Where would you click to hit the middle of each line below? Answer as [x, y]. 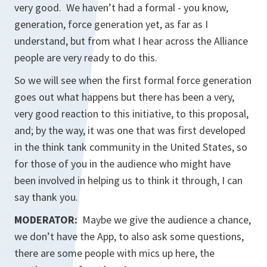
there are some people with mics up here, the [114, 253]
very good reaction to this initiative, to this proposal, [131, 114]
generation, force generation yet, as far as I [111, 24]
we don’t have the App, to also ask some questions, [129, 236]
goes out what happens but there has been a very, [124, 97]
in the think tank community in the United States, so [131, 147]
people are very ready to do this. [86, 58]
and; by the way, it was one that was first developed [130, 130]
